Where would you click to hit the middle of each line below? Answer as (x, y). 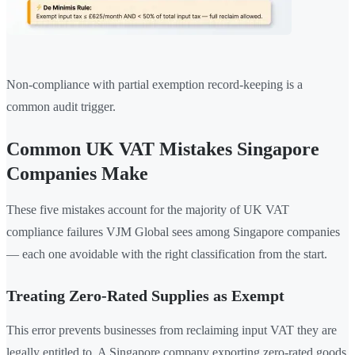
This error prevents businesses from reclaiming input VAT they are (172, 330)
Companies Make (77, 174)
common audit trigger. (61, 107)
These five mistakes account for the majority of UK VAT (148, 210)
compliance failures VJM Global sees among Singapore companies (173, 232)
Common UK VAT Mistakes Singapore (163, 149)
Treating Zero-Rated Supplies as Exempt (145, 296)
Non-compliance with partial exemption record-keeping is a (155, 85)
